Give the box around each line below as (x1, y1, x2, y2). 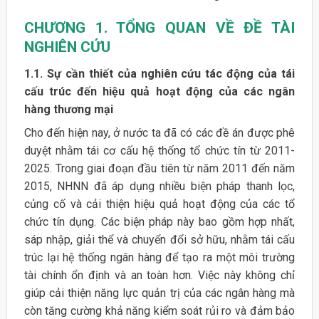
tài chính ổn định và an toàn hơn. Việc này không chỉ (23, 268, 296, 282)
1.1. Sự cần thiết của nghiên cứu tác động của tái (23, 66, 296, 80)
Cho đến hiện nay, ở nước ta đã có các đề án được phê (23, 125, 296, 140)
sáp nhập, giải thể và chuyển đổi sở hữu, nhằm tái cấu (23, 232, 296, 246)
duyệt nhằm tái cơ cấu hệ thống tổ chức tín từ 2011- (23, 143, 296, 157)
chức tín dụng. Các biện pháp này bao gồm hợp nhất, (23, 214, 296, 229)
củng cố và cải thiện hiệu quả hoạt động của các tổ (23, 197, 296, 211)
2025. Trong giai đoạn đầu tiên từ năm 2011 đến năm (23, 161, 296, 175)
